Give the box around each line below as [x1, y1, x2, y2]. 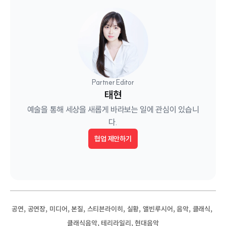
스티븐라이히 [87, 204, 123, 213]
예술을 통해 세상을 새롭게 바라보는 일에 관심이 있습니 [27, 104, 199, 115]
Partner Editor [92, 77, 134, 87]
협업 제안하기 [94, 134, 132, 143]
